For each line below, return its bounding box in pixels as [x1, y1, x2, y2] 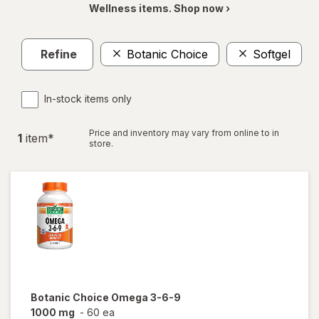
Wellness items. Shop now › [89, 1, 230, 14]
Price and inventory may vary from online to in [89, 127, 279, 138]
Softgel [253, 47, 291, 62]
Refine [41, 47, 77, 62]
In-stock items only [44, 92, 132, 105]
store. [89, 137, 113, 149]
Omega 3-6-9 [111, 291, 181, 303]
